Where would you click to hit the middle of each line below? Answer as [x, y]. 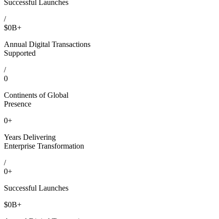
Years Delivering [30, 137]
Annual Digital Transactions [47, 44]
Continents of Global [36, 95]
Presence [18, 104]
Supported [20, 53]
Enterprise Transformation [44, 146]
